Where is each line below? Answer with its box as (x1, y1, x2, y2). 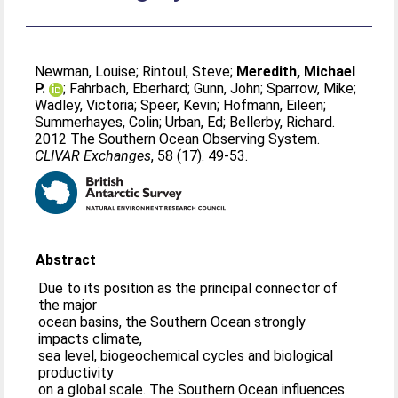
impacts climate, (38, 330, 143, 347)
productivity (38, 364, 115, 381)
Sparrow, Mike (267, 80, 354, 97)
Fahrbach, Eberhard (69, 80, 188, 97)
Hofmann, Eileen (223, 97, 324, 114)
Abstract (36, 251, 97, 268)
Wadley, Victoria (35, 97, 135, 114)
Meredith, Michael (236, 63, 356, 80)
